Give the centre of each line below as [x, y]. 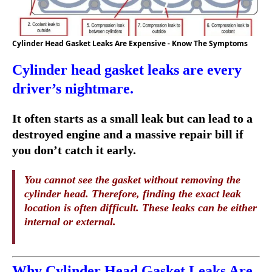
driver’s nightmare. [73, 89]
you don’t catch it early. [74, 150]
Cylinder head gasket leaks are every [127, 70]
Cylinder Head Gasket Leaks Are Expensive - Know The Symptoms [130, 44]
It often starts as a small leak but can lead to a [132, 119]
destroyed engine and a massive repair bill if [128, 134]
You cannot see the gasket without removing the [132, 180]
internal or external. [70, 222]
